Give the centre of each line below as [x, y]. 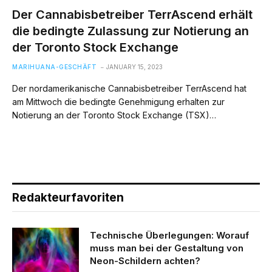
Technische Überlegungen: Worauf [169, 235]
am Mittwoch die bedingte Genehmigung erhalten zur [118, 102]
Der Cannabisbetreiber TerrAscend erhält [132, 15]
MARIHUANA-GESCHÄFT [54, 67]
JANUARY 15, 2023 [134, 67]
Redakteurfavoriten [68, 198]
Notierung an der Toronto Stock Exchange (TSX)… [114, 115]
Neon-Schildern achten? [145, 261]
